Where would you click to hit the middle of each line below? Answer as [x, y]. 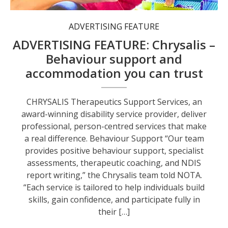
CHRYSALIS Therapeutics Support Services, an [114, 102]
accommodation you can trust [114, 73]
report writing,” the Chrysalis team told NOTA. [114, 175]
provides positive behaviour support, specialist [114, 151]
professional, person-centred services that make [114, 126]
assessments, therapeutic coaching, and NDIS [114, 163]
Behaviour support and [114, 59]
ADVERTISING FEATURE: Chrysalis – [114, 45]
